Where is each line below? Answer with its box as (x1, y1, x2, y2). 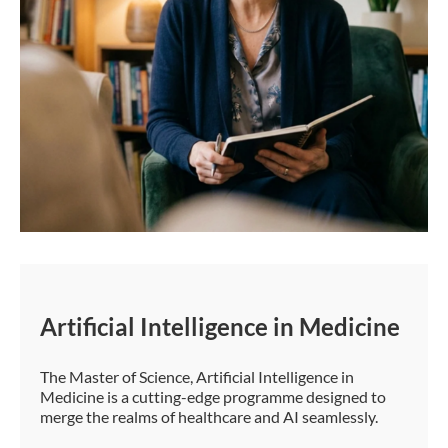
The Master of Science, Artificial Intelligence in (40, 367, 354, 387)
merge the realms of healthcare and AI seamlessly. (40, 407, 378, 427)
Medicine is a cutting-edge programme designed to (40, 387, 386, 407)
